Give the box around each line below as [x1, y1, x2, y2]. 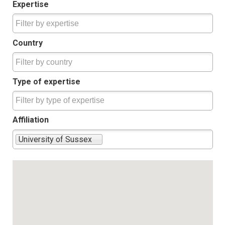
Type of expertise [13, 76, 80, 86]
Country [13, 38, 43, 48]
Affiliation [13, 115, 49, 125]
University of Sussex [19, 134, 92, 144]
